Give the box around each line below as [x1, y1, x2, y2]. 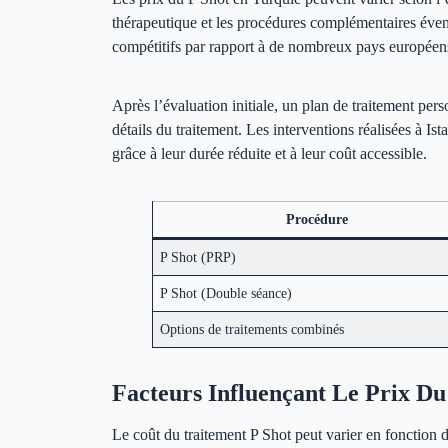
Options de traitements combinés [160, 320, 345, 337]
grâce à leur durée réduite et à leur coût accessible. [112, 144, 427, 162]
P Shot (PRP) [160, 248, 237, 265]
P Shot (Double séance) [160, 284, 293, 301]
